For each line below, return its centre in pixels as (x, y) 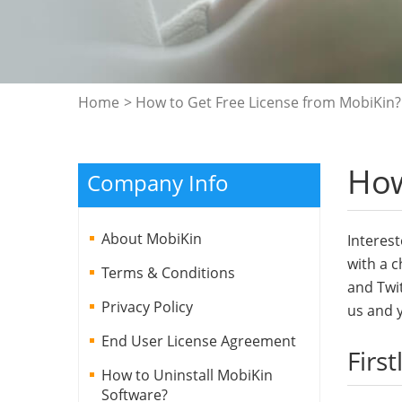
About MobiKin (152, 238)
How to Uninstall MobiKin (187, 375)
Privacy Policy (147, 306)
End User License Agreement (199, 341)
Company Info (158, 182)
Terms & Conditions (168, 272)
